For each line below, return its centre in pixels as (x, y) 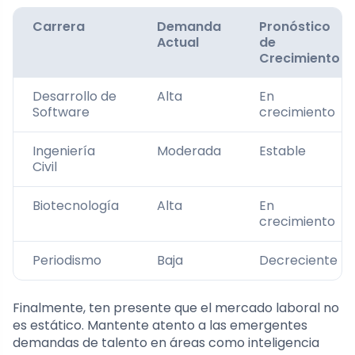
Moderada (189, 151)
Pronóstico (295, 27)
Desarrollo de (74, 97)
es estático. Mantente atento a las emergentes (160, 326)
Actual (178, 43)
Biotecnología (76, 206)
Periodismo (67, 261)
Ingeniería (64, 151)
